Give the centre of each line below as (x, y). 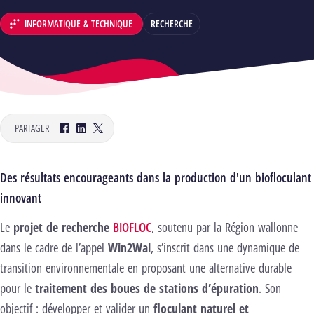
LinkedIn (100, 138)
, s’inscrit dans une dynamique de (225, 247)
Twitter (114, 138)
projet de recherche (63, 227)
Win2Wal (129, 247)
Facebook (85, 138)
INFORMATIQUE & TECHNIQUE (78, 23)
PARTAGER (32, 128)
